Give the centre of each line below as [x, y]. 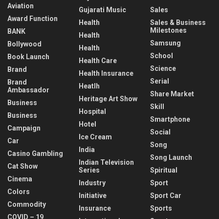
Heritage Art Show [108, 99]
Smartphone [170, 119]
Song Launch [171, 157]
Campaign [24, 128]
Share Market [172, 94]
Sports [161, 208]
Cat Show [22, 166]
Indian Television [106, 162]
